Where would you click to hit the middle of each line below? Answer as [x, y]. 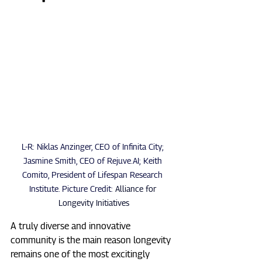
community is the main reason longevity [92, 240]
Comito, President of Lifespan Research [94, 175]
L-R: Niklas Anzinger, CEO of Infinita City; [94, 147]
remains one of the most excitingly [81, 254]
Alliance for [137, 189]
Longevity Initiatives [94, 203]
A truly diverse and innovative [72, 226]
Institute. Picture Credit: [72, 189]
